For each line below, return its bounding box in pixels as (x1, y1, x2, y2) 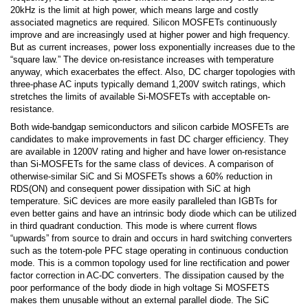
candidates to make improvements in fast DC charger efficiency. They (10, 134, 289, 144)
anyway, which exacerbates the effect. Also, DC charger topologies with (10, 67, 295, 77)
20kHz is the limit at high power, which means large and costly (10, 5, 258, 15)
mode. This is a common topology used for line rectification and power (10, 258, 289, 268)
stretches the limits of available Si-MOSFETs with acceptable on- (10, 91, 270, 102)
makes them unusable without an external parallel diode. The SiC (10, 295, 269, 305)
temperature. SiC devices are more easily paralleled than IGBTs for (10, 196, 277, 206)
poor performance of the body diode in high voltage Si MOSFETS (10, 283, 269, 293)
